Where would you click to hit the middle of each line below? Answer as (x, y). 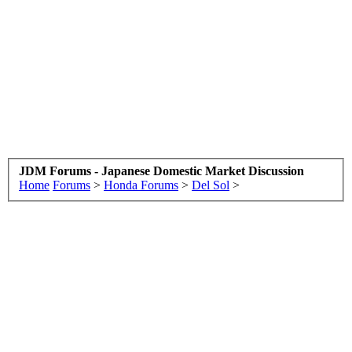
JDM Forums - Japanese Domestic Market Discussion (161, 170)
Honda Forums (141, 185)
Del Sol (211, 185)
